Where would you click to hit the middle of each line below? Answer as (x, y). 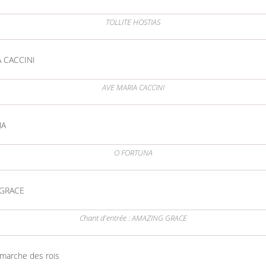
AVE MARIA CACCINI (133, 88)
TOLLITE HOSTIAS (133, 23)
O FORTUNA (133, 153)
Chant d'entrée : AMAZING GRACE (133, 218)
